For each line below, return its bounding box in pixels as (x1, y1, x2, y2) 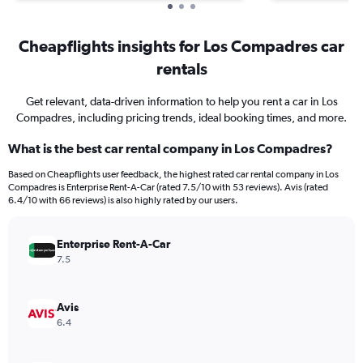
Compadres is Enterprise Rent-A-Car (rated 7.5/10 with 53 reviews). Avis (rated (8, 181, 328, 193)
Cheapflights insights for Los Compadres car (19, 36, 344, 55)
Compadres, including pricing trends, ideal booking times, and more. (16, 111, 347, 124)
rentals (156, 59, 207, 78)
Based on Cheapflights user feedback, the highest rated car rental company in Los (8, 169, 339, 180)
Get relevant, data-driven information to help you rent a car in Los (25, 95, 338, 108)
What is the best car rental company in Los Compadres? (8, 141, 333, 156)
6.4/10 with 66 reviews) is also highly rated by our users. (8, 194, 238, 206)
